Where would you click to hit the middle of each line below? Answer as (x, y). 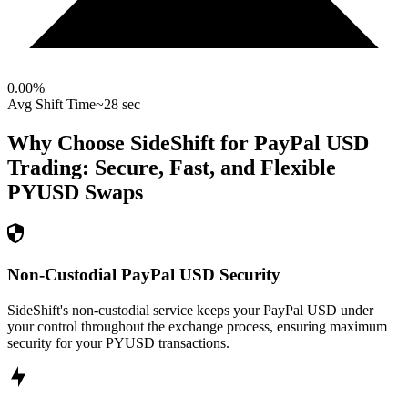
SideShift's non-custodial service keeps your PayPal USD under (190, 310)
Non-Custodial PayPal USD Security (144, 274)
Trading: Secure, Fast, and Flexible (172, 168)
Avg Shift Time (51, 105)
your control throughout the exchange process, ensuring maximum (197, 326)
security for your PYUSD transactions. (118, 342)
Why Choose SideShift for (131, 143)
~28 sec (118, 105)
